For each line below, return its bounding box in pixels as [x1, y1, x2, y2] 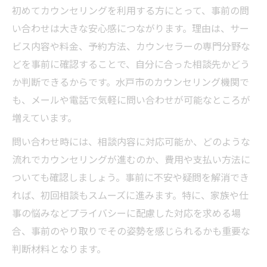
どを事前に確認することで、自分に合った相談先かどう [12, 57, 250, 72]
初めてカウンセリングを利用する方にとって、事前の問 [12, 3, 249, 18]
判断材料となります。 [12, 241, 106, 256]
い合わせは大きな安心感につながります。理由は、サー [12, 21, 249, 36]
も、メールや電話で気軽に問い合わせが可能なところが [12, 92, 250, 107]
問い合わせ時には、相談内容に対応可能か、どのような [12, 134, 250, 149]
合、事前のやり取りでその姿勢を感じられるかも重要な [12, 223, 250, 238]
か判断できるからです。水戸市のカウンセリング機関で [12, 74, 249, 89]
